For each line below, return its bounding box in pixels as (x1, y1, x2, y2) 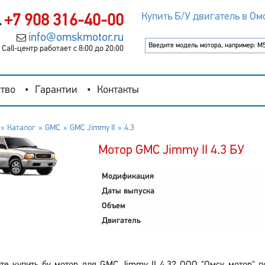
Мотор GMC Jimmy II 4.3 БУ (98, 144, 244, 157)
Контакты (97, 85, 139, 96)
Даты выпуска (101, 187, 154, 196)
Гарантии (35, 85, 77, 96)
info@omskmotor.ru (28, 32, 124, 44)
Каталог (7, 124, 35, 132)
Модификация (101, 172, 154, 181)
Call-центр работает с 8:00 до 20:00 (1, 44, 124, 53)
